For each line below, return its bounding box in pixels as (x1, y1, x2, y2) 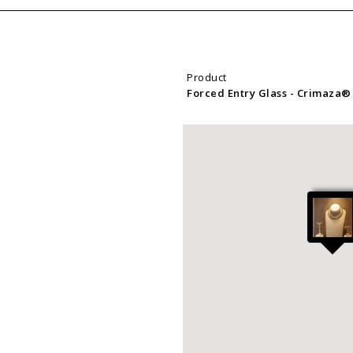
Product (187, 69, 227, 84)
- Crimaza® (289, 85, 351, 100)
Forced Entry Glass (187, 85, 290, 100)
